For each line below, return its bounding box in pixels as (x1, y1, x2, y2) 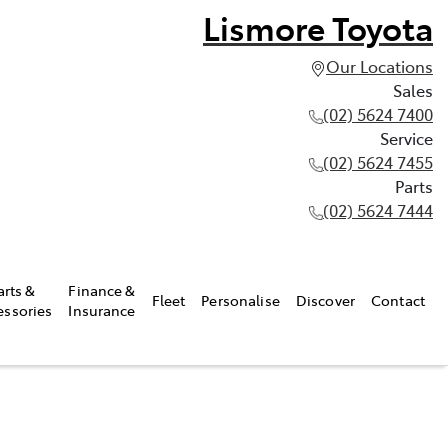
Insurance (68, 299, 136, 320)
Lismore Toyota (203, 5, 433, 49)
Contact (371, 289, 425, 310)
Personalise (201, 289, 280, 310)
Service (380, 127, 433, 149)
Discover (295, 289, 356, 310)
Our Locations (326, 55, 433, 77)
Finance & (68, 279, 136, 300)
